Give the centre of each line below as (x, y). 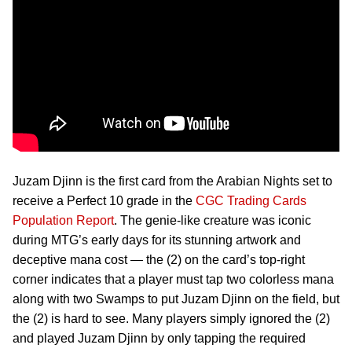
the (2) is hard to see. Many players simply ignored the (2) (171, 319)
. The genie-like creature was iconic (213, 220)
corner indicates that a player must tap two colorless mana (173, 279)
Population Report (63, 220)
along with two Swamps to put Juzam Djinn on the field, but (176, 299)
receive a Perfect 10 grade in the (104, 201)
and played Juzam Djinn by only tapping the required (159, 338)
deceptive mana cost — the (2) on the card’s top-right (159, 260)
